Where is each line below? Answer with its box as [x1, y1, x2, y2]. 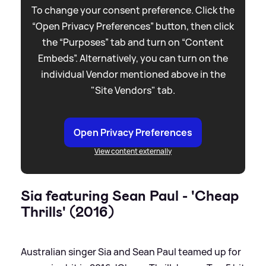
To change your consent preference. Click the [31, 3, 235, 17]
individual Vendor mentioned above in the [40, 67, 226, 81]
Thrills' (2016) [21, 202, 114, 221]
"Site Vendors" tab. [91, 83, 175, 97]
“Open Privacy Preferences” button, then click [32, 19, 234, 33]
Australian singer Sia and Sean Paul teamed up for [21, 245, 241, 258]
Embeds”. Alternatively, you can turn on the [38, 51, 228, 65]
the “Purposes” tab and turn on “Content [42, 35, 224, 49]
